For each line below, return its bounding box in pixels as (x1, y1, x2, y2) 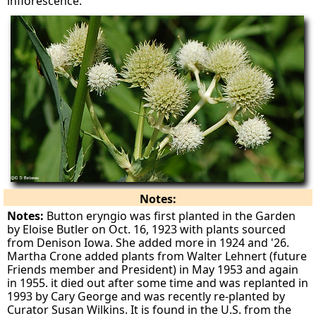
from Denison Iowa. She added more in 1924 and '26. (7, 234, 290, 250)
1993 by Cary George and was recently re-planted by (7, 288, 286, 304)
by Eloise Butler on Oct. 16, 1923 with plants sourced (7, 221, 286, 237)
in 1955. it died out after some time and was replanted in (7, 274, 309, 291)
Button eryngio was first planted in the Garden (44, 207, 296, 224)
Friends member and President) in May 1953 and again (7, 261, 299, 277)
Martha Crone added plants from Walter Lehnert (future (7, 248, 308, 264)
